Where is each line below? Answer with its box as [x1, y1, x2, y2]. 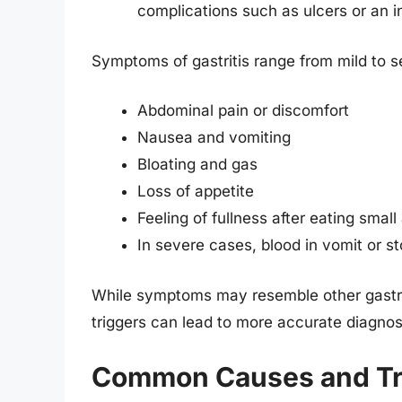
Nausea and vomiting [137, 128, 291, 147]
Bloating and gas [137, 155, 258, 174]
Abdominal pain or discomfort [137, 101, 349, 120]
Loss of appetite [137, 182, 254, 201]
